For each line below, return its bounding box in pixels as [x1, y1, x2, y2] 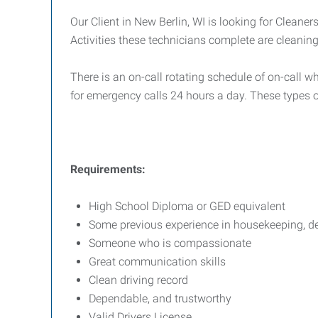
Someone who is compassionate [89, 236, 251, 250]
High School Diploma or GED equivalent [89, 199, 285, 213]
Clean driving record [89, 273, 188, 287]
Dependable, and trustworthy [89, 292, 234, 305]
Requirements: [70, 163, 146, 176]
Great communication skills [89, 255, 226, 268]
